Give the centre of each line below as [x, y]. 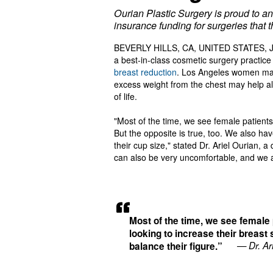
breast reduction [145, 72]
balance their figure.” [176, 246]
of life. [126, 97]
